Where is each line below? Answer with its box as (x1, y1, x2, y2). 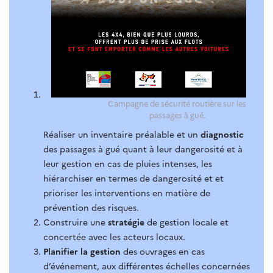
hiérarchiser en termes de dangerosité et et (43, 171, 224, 184)
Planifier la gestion (43, 244, 121, 257)
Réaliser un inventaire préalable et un (43, 127, 200, 140)
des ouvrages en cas (121, 244, 205, 257)
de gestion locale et (147, 215, 229, 228)
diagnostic (200, 127, 244, 140)
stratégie (108, 215, 147, 228)
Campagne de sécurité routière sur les (108, 97, 246, 108)
